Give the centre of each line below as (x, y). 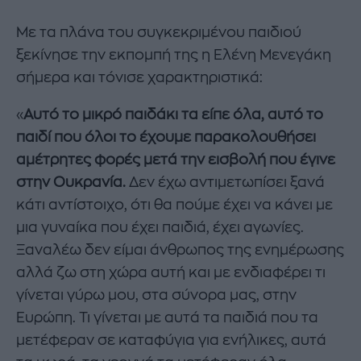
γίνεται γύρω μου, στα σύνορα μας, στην (156, 295)
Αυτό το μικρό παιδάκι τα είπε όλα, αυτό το (173, 114)
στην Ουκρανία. (71, 182)
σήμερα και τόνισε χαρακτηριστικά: (139, 78)
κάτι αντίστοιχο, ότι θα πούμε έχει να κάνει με (174, 204)
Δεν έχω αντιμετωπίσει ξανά (225, 182)
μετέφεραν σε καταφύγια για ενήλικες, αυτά (171, 340)
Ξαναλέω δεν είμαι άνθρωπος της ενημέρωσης (180, 249)
